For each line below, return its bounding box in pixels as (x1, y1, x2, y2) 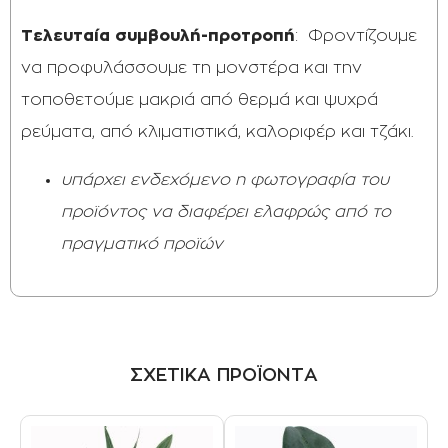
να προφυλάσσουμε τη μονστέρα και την (21, 60, 362, 76)
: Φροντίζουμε (295, 28, 417, 44)
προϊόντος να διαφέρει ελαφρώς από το (61, 204, 391, 220)
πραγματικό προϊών (61, 236, 223, 252)
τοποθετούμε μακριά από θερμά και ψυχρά (21, 92, 378, 108)
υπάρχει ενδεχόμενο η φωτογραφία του (61, 172, 389, 188)
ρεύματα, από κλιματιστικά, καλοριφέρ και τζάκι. (21, 124, 414, 140)
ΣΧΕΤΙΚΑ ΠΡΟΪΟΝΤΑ (130, 365, 318, 384)
